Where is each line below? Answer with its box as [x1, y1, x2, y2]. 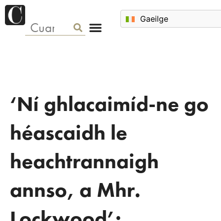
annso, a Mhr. [10, 177, 141, 203]
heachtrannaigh [10, 148, 159, 175]
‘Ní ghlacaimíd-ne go [10, 91, 209, 117]
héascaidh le [10, 119, 127, 146]
